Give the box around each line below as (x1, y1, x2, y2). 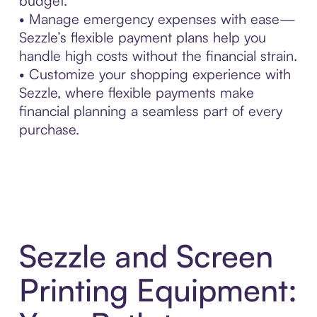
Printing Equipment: (18, 270, 297, 310)
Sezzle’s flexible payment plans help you (18, 28, 266, 46)
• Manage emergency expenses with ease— (18, 9, 296, 28)
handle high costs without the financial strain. (18, 46, 297, 64)
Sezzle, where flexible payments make (18, 83, 254, 101)
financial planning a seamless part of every (18, 101, 282, 120)
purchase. (18, 120, 79, 138)
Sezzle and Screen (18, 236, 273, 276)
